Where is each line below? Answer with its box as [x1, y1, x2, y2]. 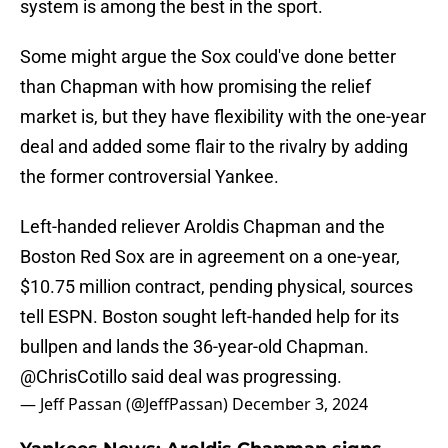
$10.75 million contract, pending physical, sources [20, 276, 413, 298]
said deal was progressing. [127, 366, 342, 388]
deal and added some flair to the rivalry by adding [20, 136, 408, 158]
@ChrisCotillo [20, 366, 127, 388]
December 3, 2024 [232, 393, 368, 416]
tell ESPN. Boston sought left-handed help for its [20, 306, 399, 328]
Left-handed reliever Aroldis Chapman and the [20, 216, 385, 238]
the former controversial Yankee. [20, 166, 279, 188]
